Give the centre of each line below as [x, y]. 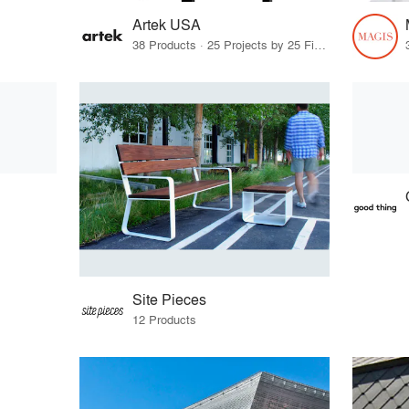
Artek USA [167, 25]
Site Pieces [170, 299]
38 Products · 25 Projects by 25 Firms [320, 45]
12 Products [165, 319]
